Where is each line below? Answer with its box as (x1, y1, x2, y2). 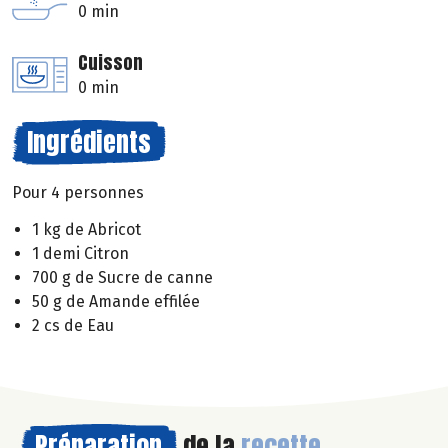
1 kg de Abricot (32, 220, 141, 240)
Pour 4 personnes (12, 183, 144, 203)
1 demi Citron (32, 244, 129, 264)
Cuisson (78, 49, 143, 77)
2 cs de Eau (32, 316, 114, 336)
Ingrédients (27, 122, 151, 163)
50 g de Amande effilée (32, 292, 200, 312)
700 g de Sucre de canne (32, 268, 213, 288)
